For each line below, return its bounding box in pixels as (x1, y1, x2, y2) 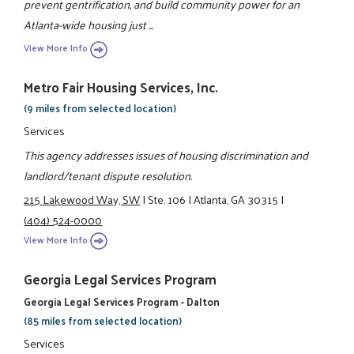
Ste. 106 (148, 189, 186, 210)
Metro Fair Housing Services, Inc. (24, 75, 219, 100)
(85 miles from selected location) (24, 311, 183, 330)
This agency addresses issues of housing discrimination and (24, 144, 309, 165)
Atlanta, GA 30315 (194, 189, 279, 210)
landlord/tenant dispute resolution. (24, 164, 193, 186)
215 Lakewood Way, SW (24, 189, 141, 210)
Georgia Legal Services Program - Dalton (24, 292, 220, 311)
